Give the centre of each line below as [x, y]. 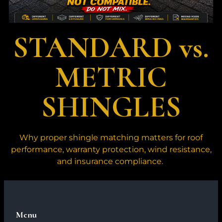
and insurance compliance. [111, 161]
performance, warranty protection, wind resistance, [111, 149]
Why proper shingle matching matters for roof [111, 137]
